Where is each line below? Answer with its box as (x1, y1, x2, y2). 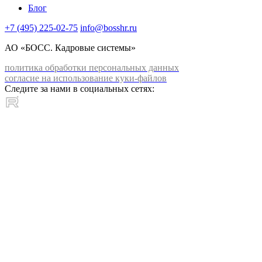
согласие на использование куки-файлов (5, 73, 167, 83)
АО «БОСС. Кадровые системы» (5, 42, 136, 53)
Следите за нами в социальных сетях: (5, 83, 154, 94)
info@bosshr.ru (80, 22, 137, 33)
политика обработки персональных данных (5, 62, 179, 73)
